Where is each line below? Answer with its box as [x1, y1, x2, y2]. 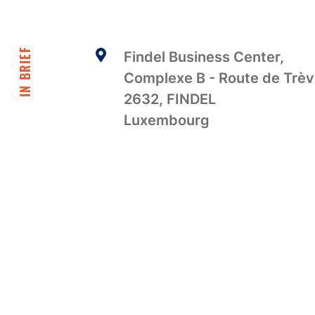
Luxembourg [123, 112, 210, 129]
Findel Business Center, [123, 49, 284, 65]
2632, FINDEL [123, 91, 216, 108]
